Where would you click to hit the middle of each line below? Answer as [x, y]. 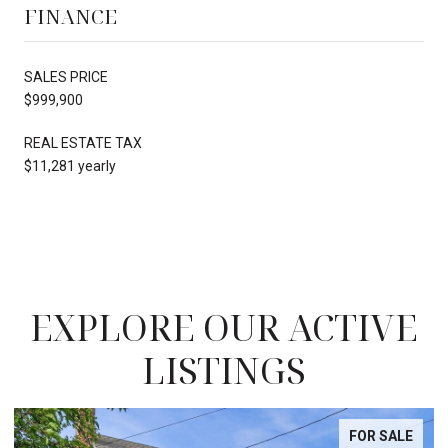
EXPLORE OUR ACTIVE [224, 327]
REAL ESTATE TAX [83, 142]
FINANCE [70, 16]
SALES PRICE [66, 76]
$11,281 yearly [70, 165]
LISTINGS [224, 370]
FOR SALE [381, 435]
